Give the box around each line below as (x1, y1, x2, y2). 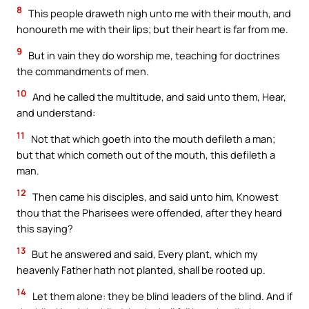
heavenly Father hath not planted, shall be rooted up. (17, 263, 266, 277)
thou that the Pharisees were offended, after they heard (17, 205, 282, 219)
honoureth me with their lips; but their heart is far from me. (17, 22, 288, 37)
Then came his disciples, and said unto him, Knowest (30, 189, 279, 203)
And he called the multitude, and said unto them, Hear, (30, 90, 286, 104)
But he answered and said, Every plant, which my (30, 247, 258, 261)
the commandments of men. (17, 63, 149, 78)
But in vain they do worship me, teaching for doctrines (26, 48, 280, 62)
